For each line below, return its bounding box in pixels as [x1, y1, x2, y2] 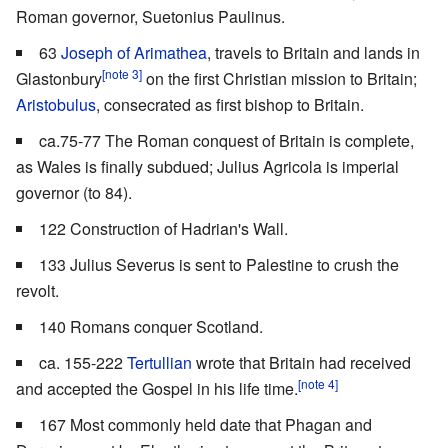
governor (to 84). [16, 181, 132, 205]
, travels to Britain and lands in [207, 41, 420, 65]
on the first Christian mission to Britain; [142, 67, 417, 91]
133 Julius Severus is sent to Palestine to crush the [39, 253, 399, 277]
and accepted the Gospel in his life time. [16, 377, 298, 401]
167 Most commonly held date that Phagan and [39, 413, 372, 437]
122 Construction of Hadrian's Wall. [39, 217, 288, 241]
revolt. [16, 279, 59, 303]
